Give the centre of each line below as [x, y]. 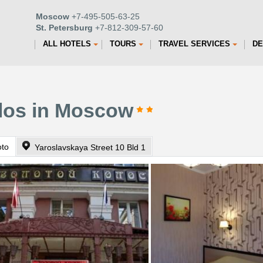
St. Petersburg [64, 28]
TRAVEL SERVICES [194, 44]
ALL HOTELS [67, 44]
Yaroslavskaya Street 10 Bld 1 [90, 147]
